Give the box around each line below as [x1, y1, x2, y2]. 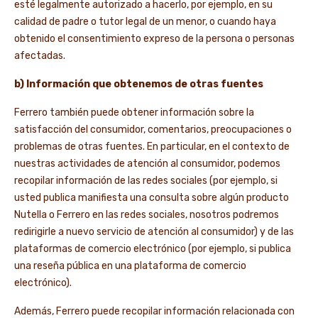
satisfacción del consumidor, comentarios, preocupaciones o [14, 124, 292, 136]
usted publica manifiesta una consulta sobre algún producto [14, 192, 289, 204]
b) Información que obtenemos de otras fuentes [14, 78, 263, 90]
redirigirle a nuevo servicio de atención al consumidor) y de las [14, 226, 294, 238]
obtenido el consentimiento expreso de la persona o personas [14, 33, 295, 45]
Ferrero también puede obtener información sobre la [14, 106, 254, 119]
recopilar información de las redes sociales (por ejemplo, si [14, 175, 278, 187]
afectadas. [14, 50, 65, 62]
